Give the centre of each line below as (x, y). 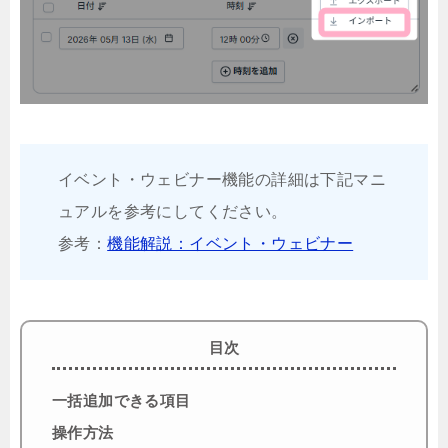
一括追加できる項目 (121, 400)
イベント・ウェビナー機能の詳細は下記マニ (222, 180)
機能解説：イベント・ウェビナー (230, 244)
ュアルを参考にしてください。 (173, 212)
